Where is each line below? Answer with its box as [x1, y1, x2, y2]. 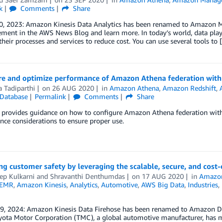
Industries [187, 180, 218, 189]
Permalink [35, 92, 66, 101]
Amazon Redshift [163, 84, 217, 92]
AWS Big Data [141, 180, 184, 189]
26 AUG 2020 [52, 84, 95, 92]
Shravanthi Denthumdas [50, 172, 125, 180]
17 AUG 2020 [142, 172, 184, 180]
